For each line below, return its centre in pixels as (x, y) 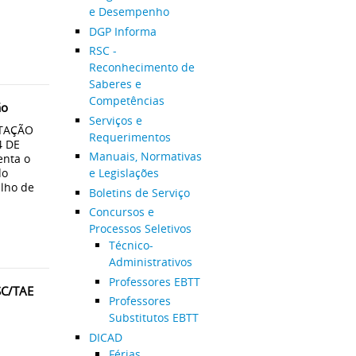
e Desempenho (129, 12)
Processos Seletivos (140, 228)
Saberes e (115, 84)
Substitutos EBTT (153, 317)
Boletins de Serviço (139, 192)
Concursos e (121, 212)
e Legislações (124, 173)
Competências (126, 101)
